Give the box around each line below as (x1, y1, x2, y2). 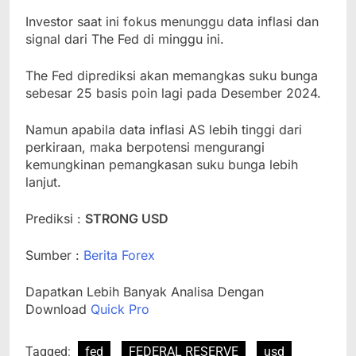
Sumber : (25, 247, 83, 264)
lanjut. (25, 174, 61, 191)
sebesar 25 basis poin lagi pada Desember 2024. (25, 85, 321, 102)
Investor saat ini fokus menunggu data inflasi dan (25, 14, 319, 30)
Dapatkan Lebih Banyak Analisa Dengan (25, 284, 264, 300)
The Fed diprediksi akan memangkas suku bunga (25, 68, 318, 84)
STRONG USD (85, 211, 168, 227)
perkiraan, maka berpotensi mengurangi (25, 139, 265, 156)
